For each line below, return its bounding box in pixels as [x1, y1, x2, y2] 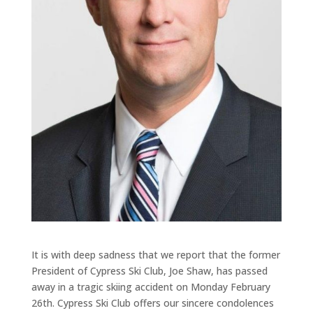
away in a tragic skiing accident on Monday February [31, 279, 270, 293]
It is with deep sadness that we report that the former [31, 247, 280, 261]
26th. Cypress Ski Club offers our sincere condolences [31, 296, 274, 310]
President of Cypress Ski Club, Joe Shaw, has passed [31, 263, 268, 277]
